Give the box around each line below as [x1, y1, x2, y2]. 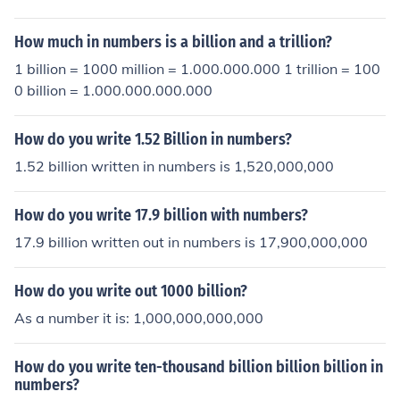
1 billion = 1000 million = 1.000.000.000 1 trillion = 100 [14, 60, 380, 78]
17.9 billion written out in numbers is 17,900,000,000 [14, 233, 368, 251]
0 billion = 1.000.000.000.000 [14, 81, 212, 99]
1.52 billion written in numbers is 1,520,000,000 [14, 157, 334, 175]
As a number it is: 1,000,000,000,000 [14, 309, 263, 327]
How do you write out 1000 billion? [14, 281, 247, 301]
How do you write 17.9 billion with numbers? [14, 205, 308, 225]
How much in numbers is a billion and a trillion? [14, 32, 332, 52]
